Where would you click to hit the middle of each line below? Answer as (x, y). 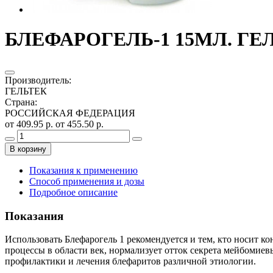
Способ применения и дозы (87, 181)
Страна (20, 102)
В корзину (28, 149)
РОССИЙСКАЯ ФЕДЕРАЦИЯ (70, 113)
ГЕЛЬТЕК (26, 91)
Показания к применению (83, 170)
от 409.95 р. (30, 124)
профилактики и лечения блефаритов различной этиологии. (130, 261)
